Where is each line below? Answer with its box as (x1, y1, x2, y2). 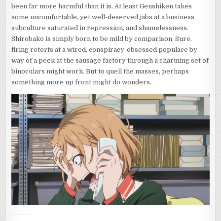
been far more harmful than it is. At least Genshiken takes (11, 2, 192, 10)
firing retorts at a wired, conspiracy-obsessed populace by (11, 46, 198, 54)
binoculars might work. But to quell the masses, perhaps (11, 68, 189, 75)
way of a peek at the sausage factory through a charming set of (11, 57, 209, 65)
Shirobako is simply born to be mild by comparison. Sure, (11, 35, 192, 43)
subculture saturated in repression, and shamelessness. (11, 24, 189, 32)
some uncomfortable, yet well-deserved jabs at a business (11, 13, 195, 21)
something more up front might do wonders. (11, 78, 152, 86)
